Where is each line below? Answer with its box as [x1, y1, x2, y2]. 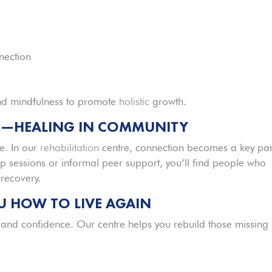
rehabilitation [40, 141, 100, 154]
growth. [149, 95, 187, 107]
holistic [119, 95, 150, 107]
